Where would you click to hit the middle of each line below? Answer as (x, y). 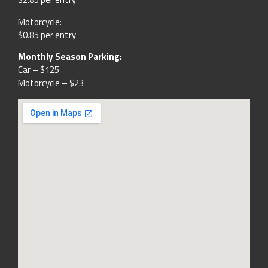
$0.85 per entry (47, 35)
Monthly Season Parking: (70, 57)
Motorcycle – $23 (51, 83)
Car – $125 (39, 70)
